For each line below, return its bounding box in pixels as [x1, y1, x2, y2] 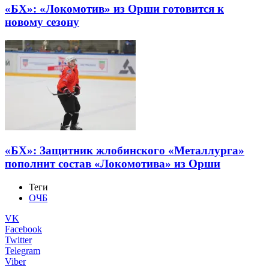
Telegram [5, 245, 40, 256]
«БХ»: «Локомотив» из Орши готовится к [5, 2, 224, 16]
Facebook [5, 223, 42, 234]
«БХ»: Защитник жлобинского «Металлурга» [5, 144, 244, 157]
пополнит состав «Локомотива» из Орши [5, 157, 220, 170]
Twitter [5, 234, 32, 245]
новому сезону [5, 16, 79, 29]
